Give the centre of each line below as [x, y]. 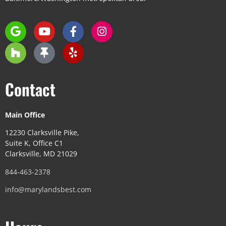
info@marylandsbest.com [48, 189]
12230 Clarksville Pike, [42, 133]
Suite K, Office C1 [34, 143]
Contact [30, 89]
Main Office [25, 115]
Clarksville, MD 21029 [41, 154]
